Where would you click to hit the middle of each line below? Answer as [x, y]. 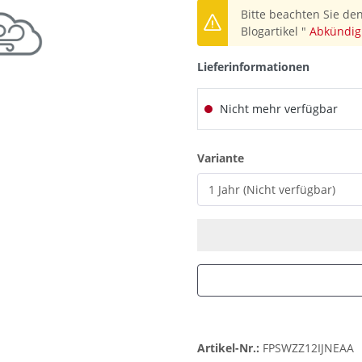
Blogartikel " [275, 32]
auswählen [275, 158]
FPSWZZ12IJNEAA [308, 348]
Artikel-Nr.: [230, 348]
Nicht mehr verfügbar [277, 109]
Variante [221, 158]
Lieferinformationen [253, 67]
